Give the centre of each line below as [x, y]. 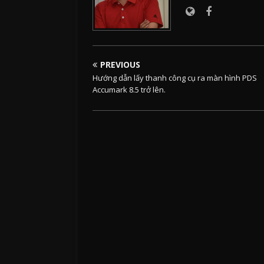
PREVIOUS [120, 65]
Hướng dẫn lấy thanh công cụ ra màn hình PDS [175, 78]
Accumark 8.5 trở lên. [129, 90]
